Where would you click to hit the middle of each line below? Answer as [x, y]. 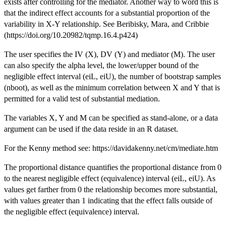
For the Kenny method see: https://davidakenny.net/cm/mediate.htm [111, 148]
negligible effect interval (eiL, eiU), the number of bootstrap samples [112, 77]
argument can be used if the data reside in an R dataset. [91, 129]
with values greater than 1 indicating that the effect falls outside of [108, 201]
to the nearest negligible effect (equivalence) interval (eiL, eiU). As [110, 179]
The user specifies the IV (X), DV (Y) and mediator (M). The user [109, 54]
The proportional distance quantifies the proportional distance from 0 [113, 167]
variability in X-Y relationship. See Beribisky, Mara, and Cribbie [106, 24]
